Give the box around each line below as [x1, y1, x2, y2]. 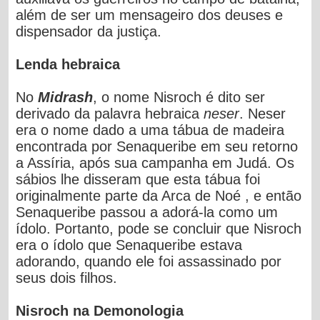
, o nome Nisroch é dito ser [93, 89, 266, 105]
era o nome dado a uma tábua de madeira [16, 121, 285, 138]
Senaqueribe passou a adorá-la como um [16, 204, 279, 220]
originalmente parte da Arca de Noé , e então [16, 187, 302, 204]
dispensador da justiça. [16, 23, 166, 39]
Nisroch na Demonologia [16, 302, 184, 319]
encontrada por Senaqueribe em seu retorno [16, 138, 299, 154]
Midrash [38, 89, 94, 105]
